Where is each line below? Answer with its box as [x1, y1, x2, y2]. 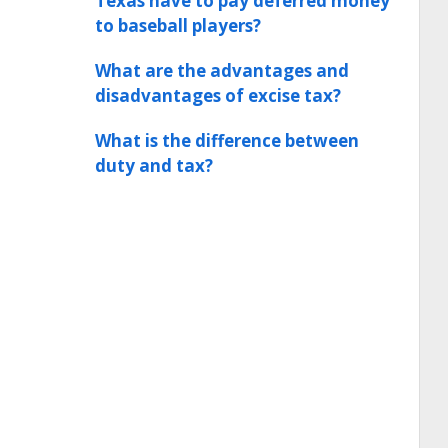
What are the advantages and [95, 59, 349, 82]
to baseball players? [95, 14, 261, 37]
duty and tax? [95, 154, 213, 177]
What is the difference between [95, 129, 359, 152]
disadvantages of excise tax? [95, 84, 341, 107]
